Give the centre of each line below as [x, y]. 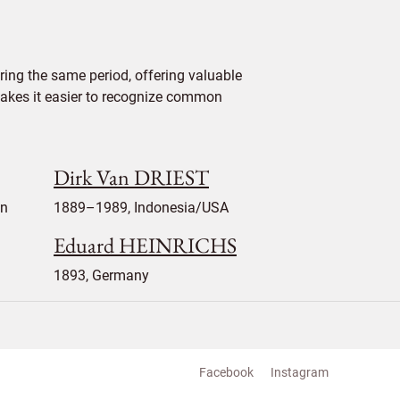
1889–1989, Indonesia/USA [141, 208]
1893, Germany [101, 275]
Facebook [226, 372]
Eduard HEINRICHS [145, 245]
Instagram [300, 372]
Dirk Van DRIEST [131, 177]
